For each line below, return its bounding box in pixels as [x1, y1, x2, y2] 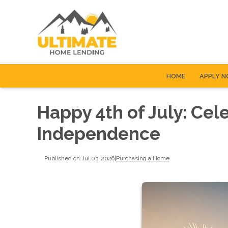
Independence [37, 123, 160, 145]
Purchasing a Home [116, 154, 169, 162]
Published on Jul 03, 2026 [44, 154, 115, 162]
